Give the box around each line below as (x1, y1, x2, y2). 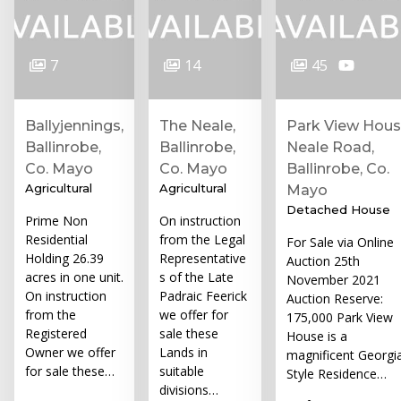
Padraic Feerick (159, 286, 247, 304)
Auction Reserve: (286, 289, 383, 307)
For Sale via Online (286, 233, 394, 251)
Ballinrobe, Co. (286, 159, 389, 177)
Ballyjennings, (25, 116, 124, 134)
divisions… (159, 380, 218, 398)
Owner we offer (25, 343, 115, 361)
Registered (25, 324, 87, 342)
